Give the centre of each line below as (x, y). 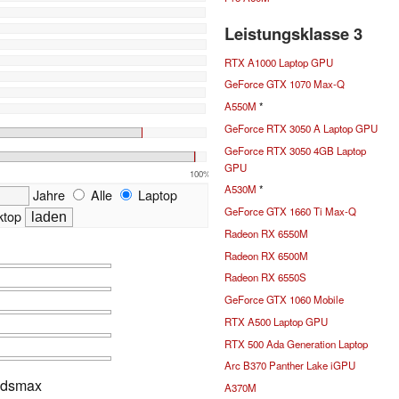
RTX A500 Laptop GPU (276, 321)
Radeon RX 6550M (266, 233)
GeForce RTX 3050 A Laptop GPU (301, 128)
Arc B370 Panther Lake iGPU (290, 366)
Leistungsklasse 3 (293, 33)
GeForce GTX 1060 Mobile (284, 300)
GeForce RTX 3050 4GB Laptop (295, 150)
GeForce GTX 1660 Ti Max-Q (290, 212)
